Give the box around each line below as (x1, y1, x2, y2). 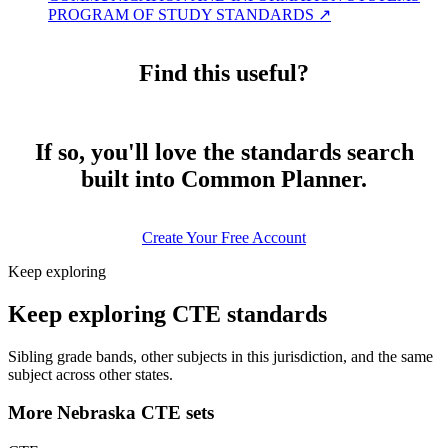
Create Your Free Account (142, 228, 306, 246)
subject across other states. (8, 365, 173, 383)
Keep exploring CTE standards (8, 300, 327, 327)
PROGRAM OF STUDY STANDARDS (48, 6, 314, 24)
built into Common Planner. (81, 166, 367, 193)
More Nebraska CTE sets (8, 402, 214, 424)
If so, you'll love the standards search (34, 139, 414, 166)
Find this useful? (139, 60, 309, 87)
